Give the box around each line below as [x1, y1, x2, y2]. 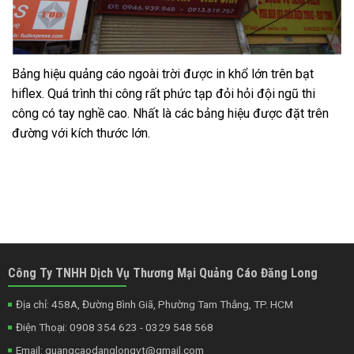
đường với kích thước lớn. [12, 126, 150, 141]
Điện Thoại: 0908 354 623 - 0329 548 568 [15, 320, 213, 333]
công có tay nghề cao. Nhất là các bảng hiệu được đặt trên [12, 106, 329, 122]
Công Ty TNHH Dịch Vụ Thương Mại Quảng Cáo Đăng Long [7, 265, 318, 281]
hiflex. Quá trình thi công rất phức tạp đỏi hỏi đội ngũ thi [12, 86, 315, 102]
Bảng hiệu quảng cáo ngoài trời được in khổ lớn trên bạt [12, 66, 314, 82]
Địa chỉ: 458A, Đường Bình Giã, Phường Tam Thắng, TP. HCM [15, 297, 293, 311]
